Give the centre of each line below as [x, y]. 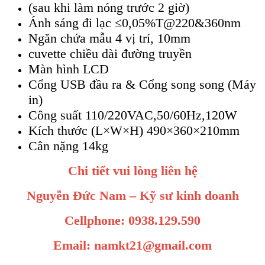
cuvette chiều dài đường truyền [110, 54]
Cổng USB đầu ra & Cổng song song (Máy [142, 85]
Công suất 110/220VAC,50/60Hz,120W [133, 115]
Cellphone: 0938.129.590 [132, 221]
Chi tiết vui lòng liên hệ [132, 171]
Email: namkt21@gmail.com [132, 245]
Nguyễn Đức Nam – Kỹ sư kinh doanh [132, 196]
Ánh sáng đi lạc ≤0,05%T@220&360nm [135, 23]
